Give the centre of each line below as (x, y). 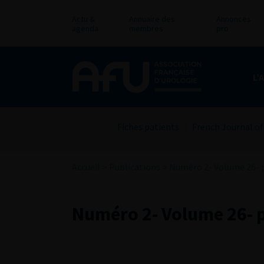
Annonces (233, 19)
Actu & (83, 19)
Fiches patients (148, 127)
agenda (85, 28)
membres (146, 28)
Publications (135, 167)
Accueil (86, 167)
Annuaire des (152, 19)
